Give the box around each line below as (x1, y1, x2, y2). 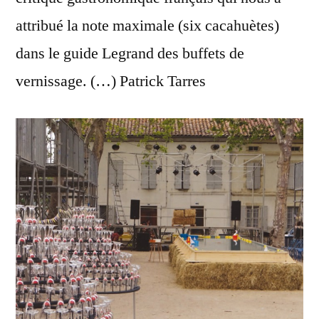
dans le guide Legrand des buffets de (16, 43, 244, 63)
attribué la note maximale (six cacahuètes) (16, 15, 279, 36)
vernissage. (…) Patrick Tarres (16, 70, 206, 91)
